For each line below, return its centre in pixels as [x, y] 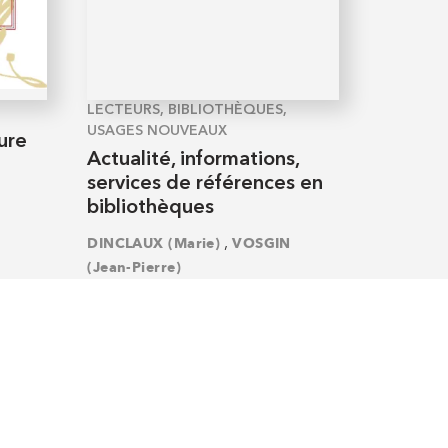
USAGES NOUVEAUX [157, 130]
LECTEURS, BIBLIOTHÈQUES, [187, 109]
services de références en [205, 183]
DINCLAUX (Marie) [154, 244]
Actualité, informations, [193, 159]
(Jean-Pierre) [134, 268]
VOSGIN [261, 244]
